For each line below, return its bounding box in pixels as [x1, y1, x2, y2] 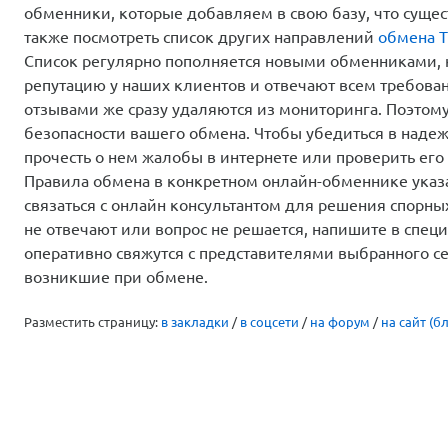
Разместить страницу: [24, 314, 161, 329]
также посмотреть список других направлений [24, 27, 378, 46]
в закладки [161, 314, 229, 329]
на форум [310, 314, 370, 329]
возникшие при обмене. [24, 267, 208, 286]
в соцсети [240, 314, 299, 329]
